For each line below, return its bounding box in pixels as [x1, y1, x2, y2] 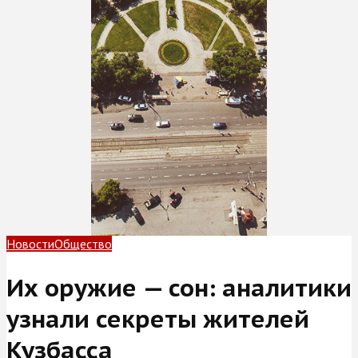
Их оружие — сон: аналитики [6, 271, 352, 303]
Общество [54, 236, 112, 252]
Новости [6, 236, 54, 252]
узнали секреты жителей [6, 302, 309, 334]
